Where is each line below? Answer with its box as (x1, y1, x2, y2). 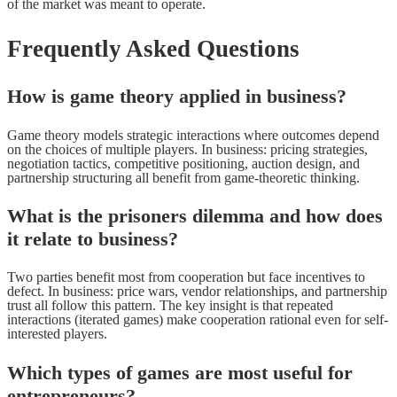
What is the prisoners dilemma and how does (7, 204, 383, 227)
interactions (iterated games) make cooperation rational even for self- (7, 312, 388, 328)
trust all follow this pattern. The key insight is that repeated (7, 298, 333, 314)
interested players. (7, 326, 107, 342)
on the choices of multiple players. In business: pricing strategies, (7, 141, 368, 157)
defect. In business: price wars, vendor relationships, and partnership (7, 284, 387, 300)
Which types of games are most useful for (7, 361, 353, 384)
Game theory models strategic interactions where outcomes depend (7, 127, 379, 143)
